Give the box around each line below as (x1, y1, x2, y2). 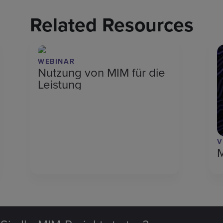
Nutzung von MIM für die (38, 64, 165, 81)
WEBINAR (38, 56, 75, 67)
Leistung (38, 76, 82, 93)
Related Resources (29, 10, 194, 38)
